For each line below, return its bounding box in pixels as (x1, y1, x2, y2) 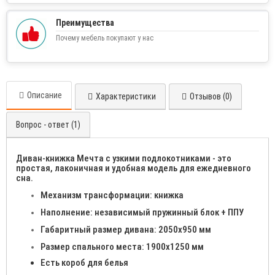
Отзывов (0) (190, 91, 232, 102)
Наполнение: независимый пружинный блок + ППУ (41, 207, 244, 219)
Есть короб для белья (41, 257, 128, 269)
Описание (27, 90, 62, 101)
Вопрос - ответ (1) (16, 120, 80, 130)
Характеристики (96, 91, 156, 102)
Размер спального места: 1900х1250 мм (41, 241, 204, 253)
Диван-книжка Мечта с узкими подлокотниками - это (16, 153, 231, 165)
